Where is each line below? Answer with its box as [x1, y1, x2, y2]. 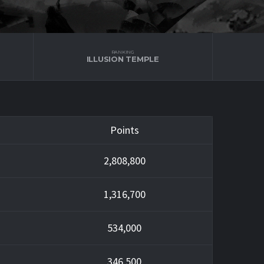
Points [110, 123, 139, 137]
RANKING [111, 49, 134, 55]
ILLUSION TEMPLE [86, 54, 159, 64]
